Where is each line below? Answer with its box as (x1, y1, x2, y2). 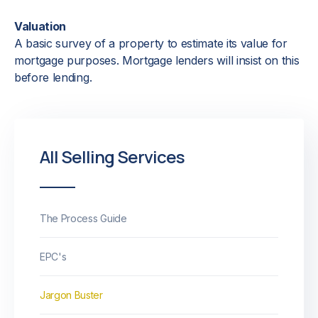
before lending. (14, 70, 92, 84)
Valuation (14, 19, 67, 33)
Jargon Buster (40, 289, 103, 301)
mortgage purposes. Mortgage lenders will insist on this (14, 53, 300, 67)
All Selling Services (40, 145, 185, 168)
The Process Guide (40, 212, 127, 224)
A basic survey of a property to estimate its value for (14, 36, 287, 50)
